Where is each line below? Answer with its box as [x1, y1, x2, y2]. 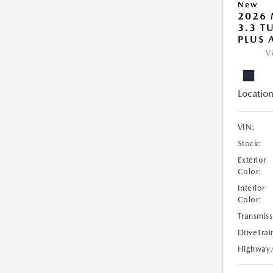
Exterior [237, 155, 266, 165]
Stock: [237, 139, 261, 148]
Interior [237, 183, 265, 193]
